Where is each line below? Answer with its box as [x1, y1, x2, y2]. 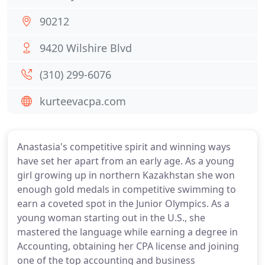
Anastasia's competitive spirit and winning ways [17, 140, 231, 153]
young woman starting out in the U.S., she [17, 211, 205, 224]
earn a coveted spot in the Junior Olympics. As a [17, 197, 230, 210]
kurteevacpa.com [40, 94, 126, 108]
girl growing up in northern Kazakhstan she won [17, 169, 235, 182]
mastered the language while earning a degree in [17, 225, 238, 238]
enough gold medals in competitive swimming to [17, 183, 236, 196]
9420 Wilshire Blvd [40, 41, 132, 55]
